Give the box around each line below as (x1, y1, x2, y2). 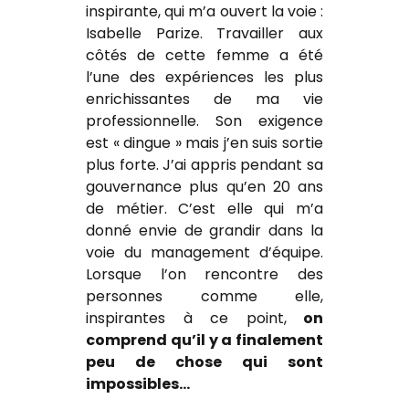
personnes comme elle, (86, 286, 323, 308)
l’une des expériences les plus (86, 67, 323, 89)
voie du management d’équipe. (86, 242, 323, 264)
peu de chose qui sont (86, 351, 323, 373)
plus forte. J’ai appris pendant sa (86, 154, 323, 176)
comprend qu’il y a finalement (86, 330, 323, 351)
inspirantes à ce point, (86, 308, 287, 330)
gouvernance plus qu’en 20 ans (86, 176, 323, 198)
